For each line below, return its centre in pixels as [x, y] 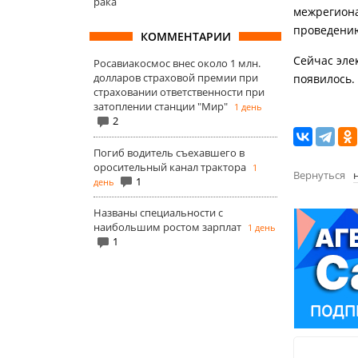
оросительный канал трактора [170, 167]
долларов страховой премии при [176, 78]
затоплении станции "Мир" [161, 106]
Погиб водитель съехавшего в [169, 152]
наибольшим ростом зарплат [167, 227]
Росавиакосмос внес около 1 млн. [177, 63]
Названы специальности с [158, 213]
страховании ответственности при [179, 92]
